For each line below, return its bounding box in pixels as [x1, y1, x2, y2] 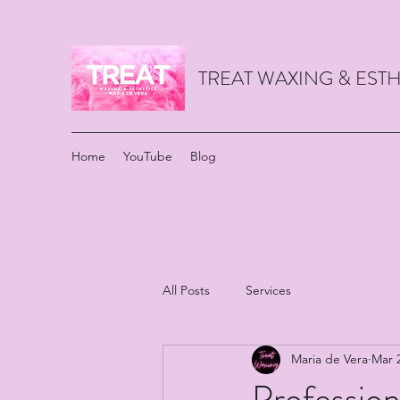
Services [246, 282, 291, 299]
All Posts [162, 282, 210, 299]
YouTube [123, 148, 172, 164]
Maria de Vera [291, 351, 368, 368]
